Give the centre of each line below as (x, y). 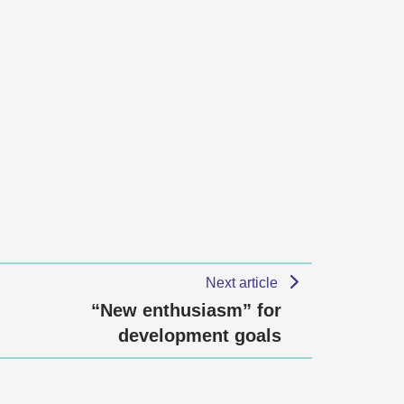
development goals (200, 335)
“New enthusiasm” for (186, 310)
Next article (244, 283)
